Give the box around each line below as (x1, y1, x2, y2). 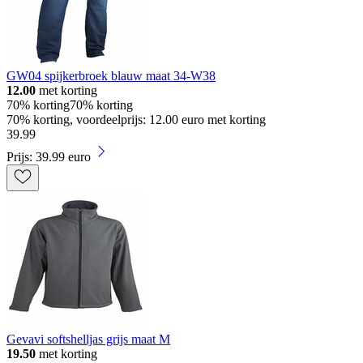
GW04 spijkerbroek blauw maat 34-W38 (6, 69, 216, 83)
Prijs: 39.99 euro (6, 150, 91, 164)
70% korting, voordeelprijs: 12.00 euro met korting (6, 113, 266, 127)
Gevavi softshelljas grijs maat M (6, 332, 170, 347)
